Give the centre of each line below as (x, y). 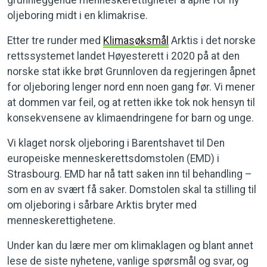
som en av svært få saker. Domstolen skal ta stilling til (132, 190)
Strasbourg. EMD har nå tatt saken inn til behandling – (130, 174)
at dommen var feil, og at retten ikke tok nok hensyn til (131, 103)
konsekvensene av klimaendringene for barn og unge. (131, 118)
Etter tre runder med (55, 41)
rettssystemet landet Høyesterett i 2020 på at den (123, 56)
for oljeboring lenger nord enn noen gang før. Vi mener (131, 87)
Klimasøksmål (136, 41)
